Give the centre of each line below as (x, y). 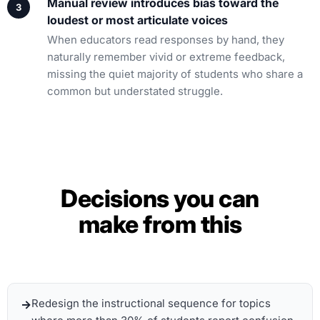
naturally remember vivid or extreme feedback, (166, 57)
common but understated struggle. (135, 91)
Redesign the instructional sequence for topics (151, 304)
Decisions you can (160, 199)
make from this (160, 224)
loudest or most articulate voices (137, 20)
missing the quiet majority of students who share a (175, 74)
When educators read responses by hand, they (166, 40)
